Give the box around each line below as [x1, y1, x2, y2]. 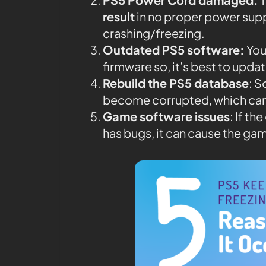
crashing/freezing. [103, 25, 205, 40]
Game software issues [103, 108, 230, 123]
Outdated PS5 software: [103, 42, 245, 57]
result [103, 8, 135, 24]
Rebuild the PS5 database [103, 75, 249, 90]
